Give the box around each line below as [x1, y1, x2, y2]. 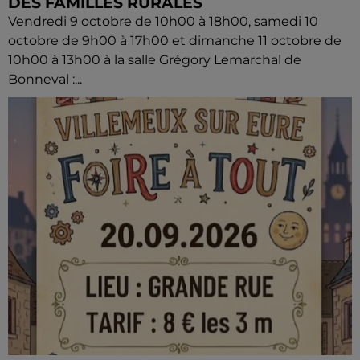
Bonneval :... [8, 71, 82, 87]
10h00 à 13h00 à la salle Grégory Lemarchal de [8, 51, 301, 67]
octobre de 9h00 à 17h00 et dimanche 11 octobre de [8, 32, 342, 48]
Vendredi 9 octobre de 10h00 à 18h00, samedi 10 [8, 13, 318, 29]
